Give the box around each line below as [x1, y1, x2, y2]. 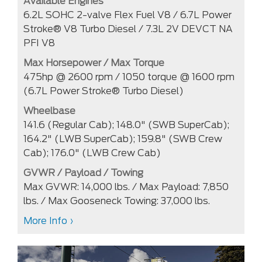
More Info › [23, 215, 74, 226]
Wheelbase [23, 105, 75, 116]
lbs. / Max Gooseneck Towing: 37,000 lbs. [23, 195, 210, 206]
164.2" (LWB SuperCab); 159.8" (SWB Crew [23, 133, 222, 144]
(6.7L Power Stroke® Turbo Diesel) [23, 85, 184, 96]
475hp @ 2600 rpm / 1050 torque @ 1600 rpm [23, 71, 235, 82]
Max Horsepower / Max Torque [23, 57, 164, 68]
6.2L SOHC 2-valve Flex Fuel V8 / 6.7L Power [23, 9, 232, 20]
